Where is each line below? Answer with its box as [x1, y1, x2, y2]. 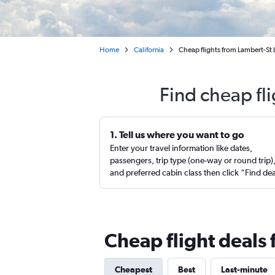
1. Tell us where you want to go [110, 129, 244, 140]
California [134, 45, 164, 54]
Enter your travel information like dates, [110, 143, 252, 153]
